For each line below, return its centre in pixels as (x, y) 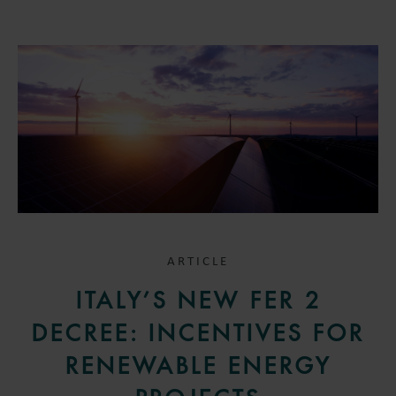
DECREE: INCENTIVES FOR (198, 333)
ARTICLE (198, 262)
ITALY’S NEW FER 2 (198, 300)
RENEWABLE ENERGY (198, 366)
